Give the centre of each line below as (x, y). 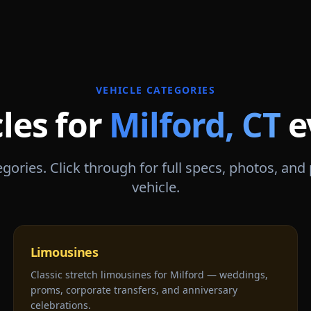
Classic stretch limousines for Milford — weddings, (149, 275)
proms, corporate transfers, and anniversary (134, 290)
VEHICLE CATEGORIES (155, 90)
